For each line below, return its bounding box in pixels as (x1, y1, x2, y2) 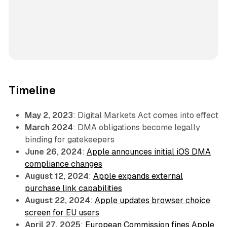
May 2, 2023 (24, 110, 73, 121)
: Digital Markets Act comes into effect (72, 110, 218, 121)
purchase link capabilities (24, 183, 122, 194)
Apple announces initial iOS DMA (86, 147, 211, 157)
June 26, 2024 (24, 147, 82, 157)
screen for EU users (24, 208, 99, 218)
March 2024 (24, 123, 73, 133)
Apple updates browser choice (94, 196, 210, 206)
